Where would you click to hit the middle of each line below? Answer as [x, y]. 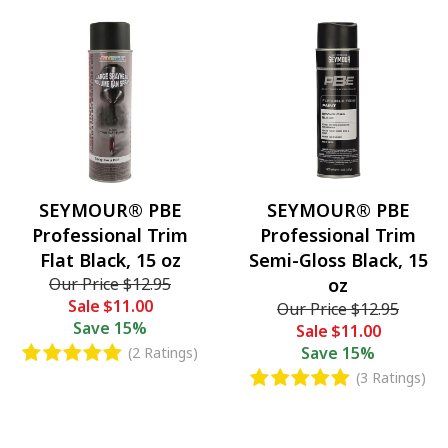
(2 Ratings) [162, 352]
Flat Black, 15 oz [110, 259]
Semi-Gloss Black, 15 [338, 259]
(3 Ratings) [390, 377]
